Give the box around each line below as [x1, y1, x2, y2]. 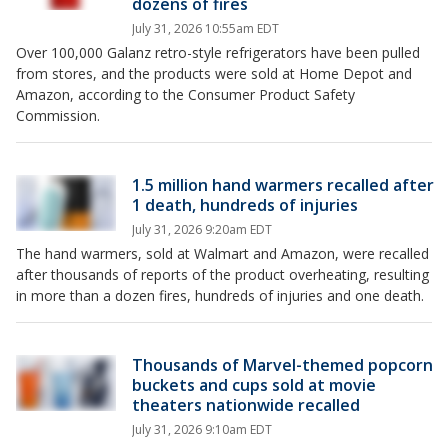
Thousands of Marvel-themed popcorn [132, 354, 433, 376]
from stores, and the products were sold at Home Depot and [16, 64, 412, 83]
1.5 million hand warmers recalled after [132, 174, 434, 196]
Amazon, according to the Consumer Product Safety [16, 85, 355, 104]
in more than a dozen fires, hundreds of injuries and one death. [16, 286, 424, 305]
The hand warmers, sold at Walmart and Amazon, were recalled [16, 244, 429, 263]
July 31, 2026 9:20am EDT [132, 221, 272, 238]
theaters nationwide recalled [132, 394, 360, 416]
